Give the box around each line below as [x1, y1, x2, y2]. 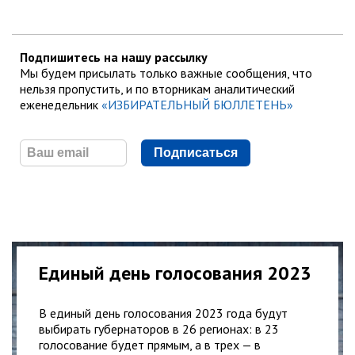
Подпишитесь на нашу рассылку [20, 48, 208, 65]
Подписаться [154, 145, 238, 159]
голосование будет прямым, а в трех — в [39, 336, 261, 353]
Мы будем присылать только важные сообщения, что [20, 64, 312, 81]
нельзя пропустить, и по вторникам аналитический [20, 80, 295, 97]
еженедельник [20, 96, 101, 113]
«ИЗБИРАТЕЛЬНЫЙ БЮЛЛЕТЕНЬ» [101, 96, 293, 113]
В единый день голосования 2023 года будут [39, 304, 288, 321]
